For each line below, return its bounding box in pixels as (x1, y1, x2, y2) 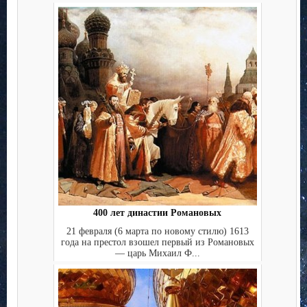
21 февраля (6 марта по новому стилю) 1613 (66, 225, 249, 236)
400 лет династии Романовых (93, 208, 221, 219)
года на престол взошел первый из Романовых (60, 236, 254, 247)
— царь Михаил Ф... (114, 247, 200, 258)
